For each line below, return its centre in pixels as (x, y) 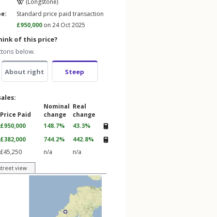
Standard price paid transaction (60, 14)
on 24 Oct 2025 (64, 25)
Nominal (57, 106)
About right (25, 72)
